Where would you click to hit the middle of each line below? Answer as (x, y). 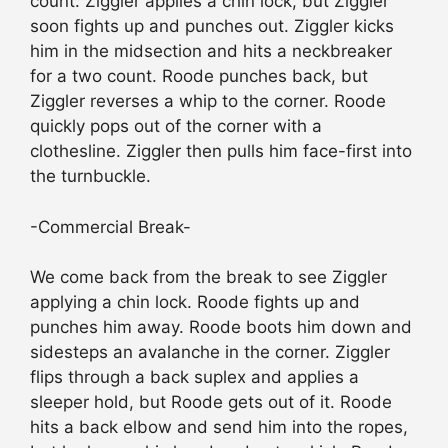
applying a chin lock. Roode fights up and (195, 302)
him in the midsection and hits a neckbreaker (211, 51)
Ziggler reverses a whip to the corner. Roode (208, 101)
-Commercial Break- (110, 226)
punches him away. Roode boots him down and (221, 327)
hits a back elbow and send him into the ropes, (219, 427)
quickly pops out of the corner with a (176, 126)
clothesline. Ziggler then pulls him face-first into (221, 151)
